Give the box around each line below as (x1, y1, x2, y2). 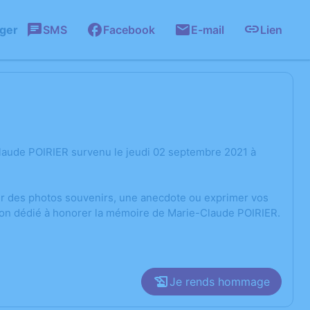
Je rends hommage (170, 275, 270, 289)
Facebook (103, 23, 155, 37)
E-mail (191, 23, 224, 37)
